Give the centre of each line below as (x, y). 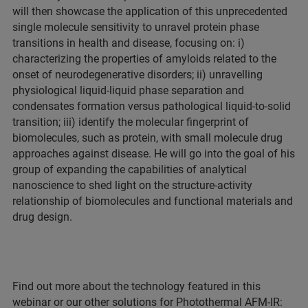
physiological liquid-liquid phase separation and (128, 90)
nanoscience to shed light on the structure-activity (132, 185)
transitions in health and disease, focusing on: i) (129, 43)
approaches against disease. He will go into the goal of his (154, 153)
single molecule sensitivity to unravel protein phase (136, 27)
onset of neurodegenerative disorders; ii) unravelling (137, 74)
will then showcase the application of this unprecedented (150, 11)
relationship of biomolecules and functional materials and (153, 201)
